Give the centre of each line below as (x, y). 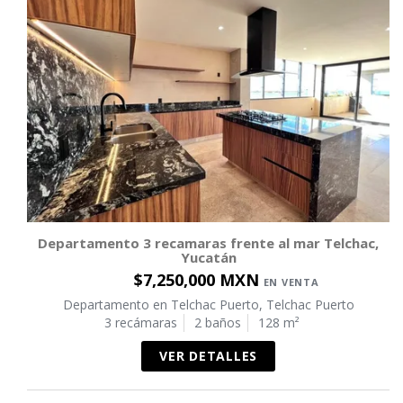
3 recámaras (141, 322)
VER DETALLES (208, 355)
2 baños (218, 322)
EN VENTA (291, 282)
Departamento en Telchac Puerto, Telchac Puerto (208, 304)
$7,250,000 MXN (198, 279)
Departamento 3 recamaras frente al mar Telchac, (208, 242)
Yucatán (208, 257)
